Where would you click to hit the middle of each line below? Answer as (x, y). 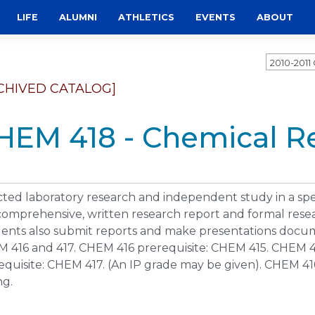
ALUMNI (78, 17)
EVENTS (216, 17)
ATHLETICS (146, 17)
